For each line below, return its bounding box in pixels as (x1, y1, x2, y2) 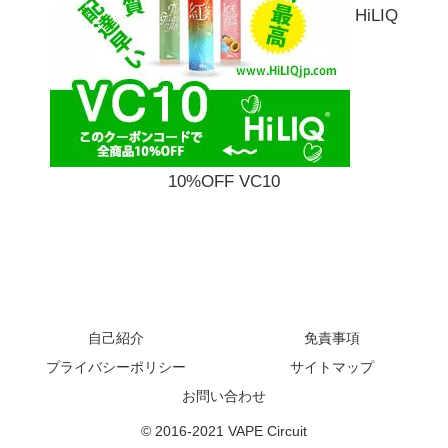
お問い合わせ (182, 387, 266, 404)
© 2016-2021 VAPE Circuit (141, 422, 307, 439)
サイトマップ (290, 358, 374, 375)
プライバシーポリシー (46, 358, 186, 375)
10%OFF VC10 (168, 172, 280, 192)
